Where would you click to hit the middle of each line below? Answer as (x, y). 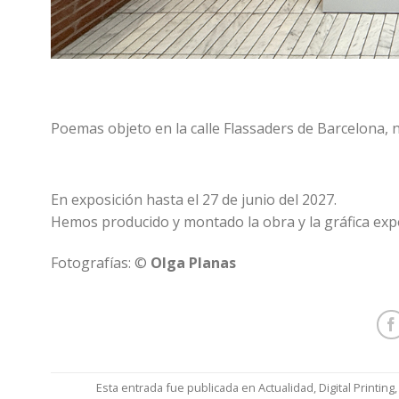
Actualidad (286, 388)
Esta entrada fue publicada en (178, 388)
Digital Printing (357, 388)
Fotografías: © (101, 263)
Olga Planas (193, 263)
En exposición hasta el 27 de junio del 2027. (194, 200)
